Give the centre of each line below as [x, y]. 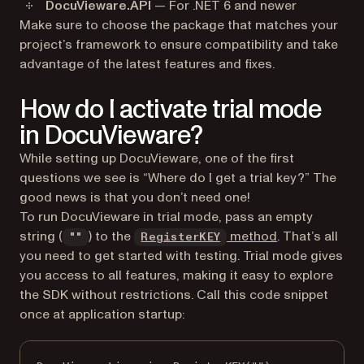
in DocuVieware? [111, 136]
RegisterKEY [181, 237]
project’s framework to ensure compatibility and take [179, 45]
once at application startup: [102, 314]
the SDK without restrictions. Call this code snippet [174, 295]
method [252, 236]
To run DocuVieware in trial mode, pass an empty [166, 217]
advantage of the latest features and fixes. [147, 64]
